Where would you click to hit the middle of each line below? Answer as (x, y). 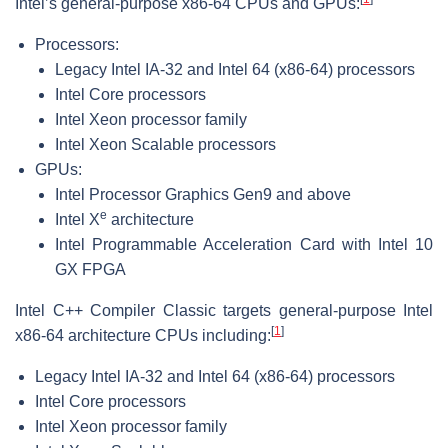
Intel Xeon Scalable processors (165, 144)
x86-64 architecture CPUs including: (143, 335)
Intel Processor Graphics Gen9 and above (203, 194)
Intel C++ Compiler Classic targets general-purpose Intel (224, 310)
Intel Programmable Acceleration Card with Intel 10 (244, 244)
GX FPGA (90, 269)
